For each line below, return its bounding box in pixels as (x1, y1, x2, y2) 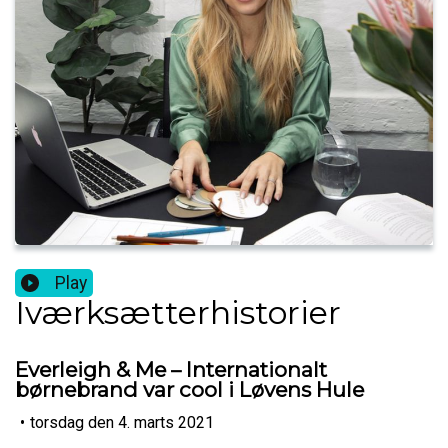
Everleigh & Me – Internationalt (15, 357, 327, 383)
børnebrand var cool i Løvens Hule (15, 377, 364, 403)
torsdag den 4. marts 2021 (30, 412, 214, 432)
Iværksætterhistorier (15, 293, 341, 333)
